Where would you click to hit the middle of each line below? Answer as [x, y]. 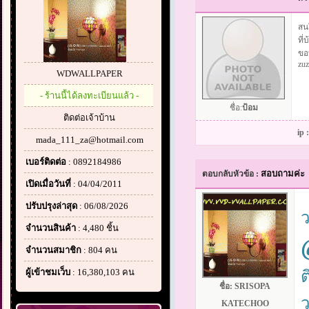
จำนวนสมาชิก [53, 250]
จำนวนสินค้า [51, 228]
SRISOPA [252, 286]
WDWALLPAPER [89, 73]
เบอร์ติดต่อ [46, 162]
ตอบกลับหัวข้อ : [231, 174]
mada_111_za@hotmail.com [89, 140]
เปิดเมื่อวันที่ [48, 184]
